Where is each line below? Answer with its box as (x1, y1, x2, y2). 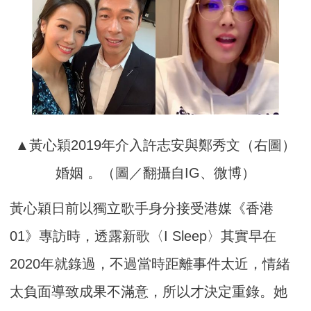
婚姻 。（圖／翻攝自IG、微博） (56, 165, 255, 180)
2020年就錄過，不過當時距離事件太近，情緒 (10, 255, 291, 271)
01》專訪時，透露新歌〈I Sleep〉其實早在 (10, 228, 277, 244)
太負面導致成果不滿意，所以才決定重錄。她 (10, 283, 288, 299)
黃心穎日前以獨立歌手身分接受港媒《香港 (10, 200, 274, 216)
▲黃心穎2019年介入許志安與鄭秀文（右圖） (15, 137, 296, 153)
